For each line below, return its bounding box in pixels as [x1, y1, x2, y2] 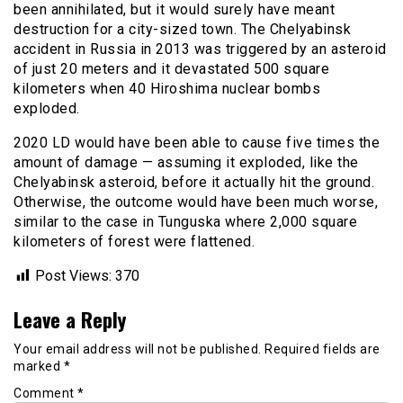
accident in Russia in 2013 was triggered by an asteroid [13, 40, 387, 58]
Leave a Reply [13, 303, 126, 334]
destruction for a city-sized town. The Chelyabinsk [13, 20, 351, 38]
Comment [13, 386, 77, 401]
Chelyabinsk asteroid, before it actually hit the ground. [13, 173, 374, 191]
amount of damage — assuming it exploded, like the [13, 153, 359, 171]
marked [13, 358, 64, 373]
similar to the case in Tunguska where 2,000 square [13, 212, 357, 230]
